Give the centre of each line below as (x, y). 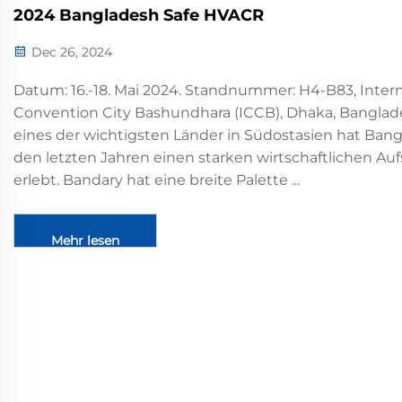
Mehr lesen (85, 241)
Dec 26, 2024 (70, 52)
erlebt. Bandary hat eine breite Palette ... (157, 180)
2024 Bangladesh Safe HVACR (139, 16)
